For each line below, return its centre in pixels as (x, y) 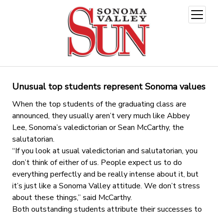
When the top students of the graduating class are (99, 104)
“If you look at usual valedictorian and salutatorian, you (105, 151)
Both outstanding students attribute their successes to (107, 209)
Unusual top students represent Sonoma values (109, 86)
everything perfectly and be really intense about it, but (105, 174)
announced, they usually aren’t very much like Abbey (101, 116)
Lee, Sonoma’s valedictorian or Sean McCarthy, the (98, 127)
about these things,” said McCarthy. (72, 197)
